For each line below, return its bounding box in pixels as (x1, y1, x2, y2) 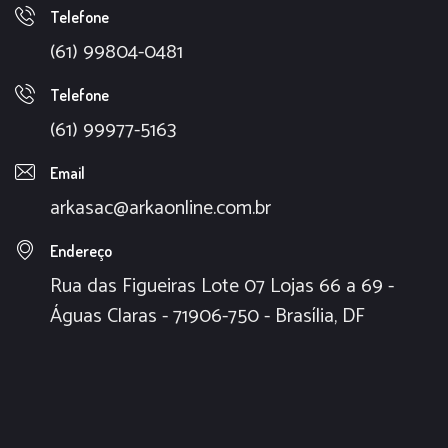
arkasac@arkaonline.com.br (50, 192, 271, 225)
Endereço (50, 241, 112, 261)
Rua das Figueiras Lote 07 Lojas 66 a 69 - (50, 270, 394, 303)
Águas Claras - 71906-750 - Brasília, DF (50, 300, 365, 333)
